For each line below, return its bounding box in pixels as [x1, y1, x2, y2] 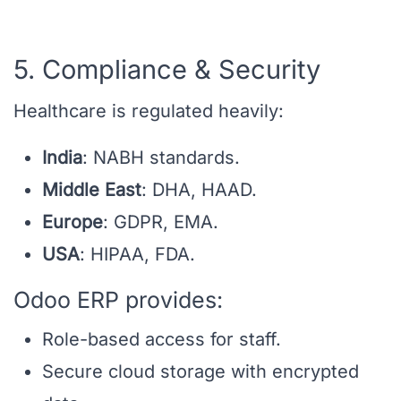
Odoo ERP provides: [13, 286, 223, 314]
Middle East [42, 179, 141, 201]
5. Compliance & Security [13, 54, 320, 86]
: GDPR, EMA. [103, 211, 218, 234]
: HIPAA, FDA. [80, 243, 195, 266]
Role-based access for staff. [42, 328, 281, 351]
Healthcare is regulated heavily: [13, 100, 284, 123]
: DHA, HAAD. [141, 179, 257, 201]
